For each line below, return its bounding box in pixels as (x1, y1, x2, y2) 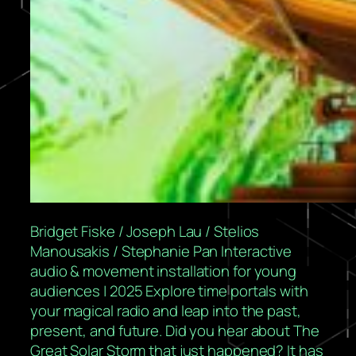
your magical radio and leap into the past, (30, 300, 301, 322)
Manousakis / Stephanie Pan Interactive (30, 241, 292, 262)
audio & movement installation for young (30, 261, 297, 282)
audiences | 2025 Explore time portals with (30, 281, 308, 302)
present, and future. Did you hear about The (30, 320, 319, 342)
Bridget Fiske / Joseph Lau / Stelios (30, 221, 260, 242)
